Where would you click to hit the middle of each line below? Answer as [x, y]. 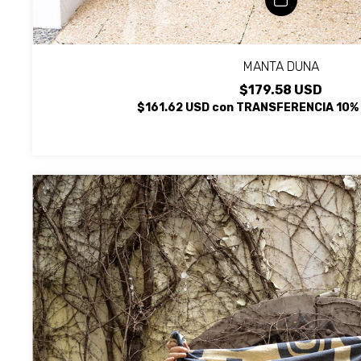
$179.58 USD [281, 89]
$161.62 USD [174, 107]
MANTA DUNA [281, 66]
